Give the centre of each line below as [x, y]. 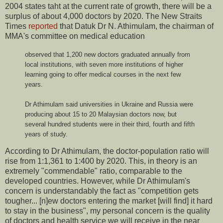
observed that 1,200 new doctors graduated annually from [108, 54]
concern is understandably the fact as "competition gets [102, 191]
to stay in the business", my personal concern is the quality [108, 211]
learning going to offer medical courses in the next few [103, 74]
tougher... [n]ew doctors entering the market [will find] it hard [109, 201]
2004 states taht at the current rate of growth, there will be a [108, 6]
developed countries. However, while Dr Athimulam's [98, 181]
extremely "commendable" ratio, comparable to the [94, 171]
